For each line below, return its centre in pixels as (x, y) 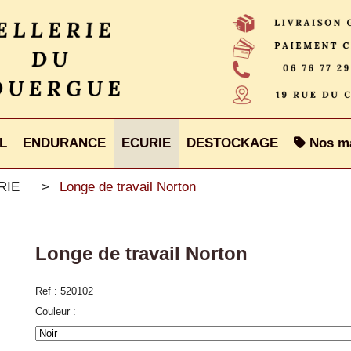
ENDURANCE (64, 143)
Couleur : (55, 311)
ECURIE (146, 143)
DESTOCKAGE (232, 143)
